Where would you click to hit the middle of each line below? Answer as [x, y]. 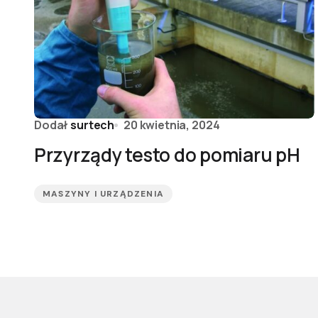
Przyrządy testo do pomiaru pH [167, 155]
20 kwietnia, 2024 [172, 125]
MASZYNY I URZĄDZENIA [103, 194]
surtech [93, 125]
